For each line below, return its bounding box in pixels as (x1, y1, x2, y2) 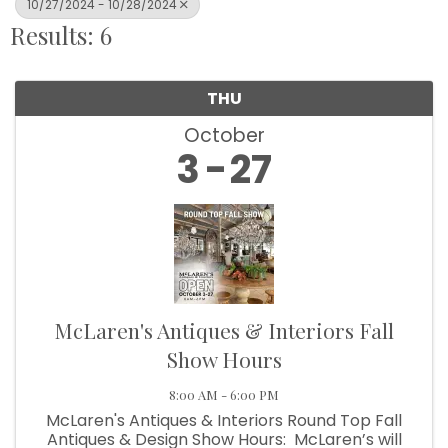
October (183, 122, 265, 150)
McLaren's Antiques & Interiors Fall (54, 316, 394, 345)
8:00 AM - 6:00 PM (169, 386, 279, 404)
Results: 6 (10, 19, 112, 52)
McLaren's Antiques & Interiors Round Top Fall (46, 409, 402, 433)
